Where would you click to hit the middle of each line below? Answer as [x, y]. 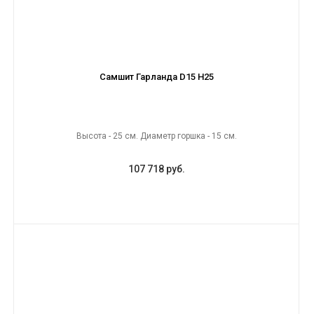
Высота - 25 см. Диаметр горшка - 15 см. [156, 136]
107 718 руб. [156, 169]
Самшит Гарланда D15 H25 [156, 77]
